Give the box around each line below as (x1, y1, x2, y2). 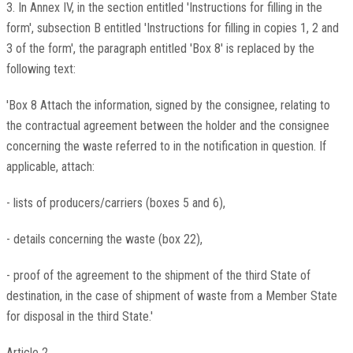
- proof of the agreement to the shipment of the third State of (6, 268, 310, 284)
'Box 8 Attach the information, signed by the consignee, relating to (6, 98, 330, 113)
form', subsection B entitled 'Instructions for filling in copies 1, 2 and (6, 20, 339, 36)
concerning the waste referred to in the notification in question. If (6, 139, 326, 154)
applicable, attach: (6, 159, 95, 175)
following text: (6, 61, 76, 77)
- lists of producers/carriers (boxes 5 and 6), (6, 195, 225, 211)
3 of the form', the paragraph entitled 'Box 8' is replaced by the (6, 41, 314, 57)
